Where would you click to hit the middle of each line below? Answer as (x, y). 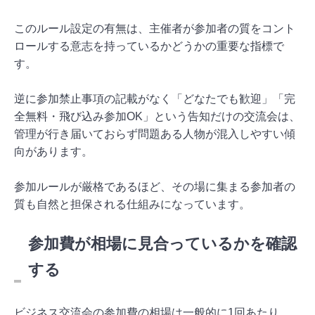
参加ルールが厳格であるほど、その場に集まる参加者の (155, 186)
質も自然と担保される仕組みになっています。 (132, 204)
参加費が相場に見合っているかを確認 (162, 243)
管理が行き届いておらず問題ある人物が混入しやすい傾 (155, 134)
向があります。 (53, 151)
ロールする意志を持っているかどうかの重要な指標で (149, 46)
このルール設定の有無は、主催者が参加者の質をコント (155, 28)
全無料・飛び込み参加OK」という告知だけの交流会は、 (157, 116)
